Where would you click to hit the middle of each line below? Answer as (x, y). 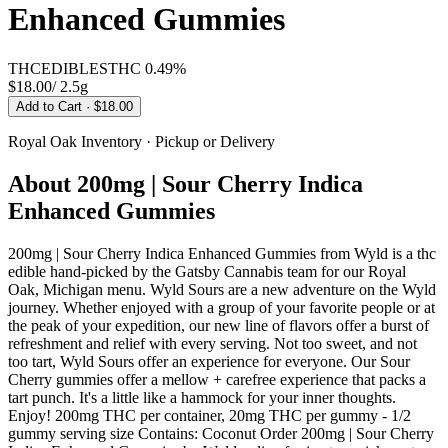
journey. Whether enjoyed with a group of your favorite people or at (221, 307)
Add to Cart (51, 106)
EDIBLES (74, 68)
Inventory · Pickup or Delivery (176, 141)
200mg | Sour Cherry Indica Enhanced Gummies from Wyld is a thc (222, 253)
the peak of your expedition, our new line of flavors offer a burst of (218, 325)
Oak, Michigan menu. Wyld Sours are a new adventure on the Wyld (222, 289)
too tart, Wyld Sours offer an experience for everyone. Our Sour (209, 361)
